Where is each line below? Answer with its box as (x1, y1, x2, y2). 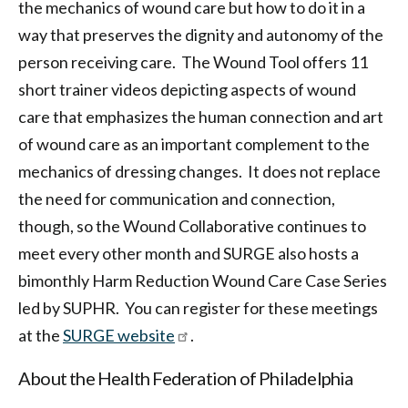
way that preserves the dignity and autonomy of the (18, 25, 383, 45)
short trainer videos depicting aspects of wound (18, 79, 356, 99)
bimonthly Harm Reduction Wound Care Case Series (18, 270, 387, 291)
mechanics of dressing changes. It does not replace (18, 161, 381, 181)
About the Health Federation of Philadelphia (18, 367, 353, 389)
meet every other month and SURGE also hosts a (18, 243, 359, 263)
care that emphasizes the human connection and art (18, 107, 383, 127)
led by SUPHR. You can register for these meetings (18, 298, 378, 318)
